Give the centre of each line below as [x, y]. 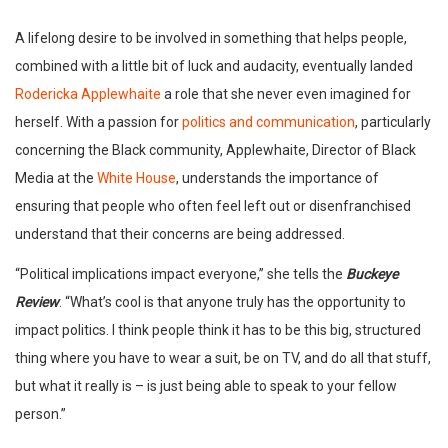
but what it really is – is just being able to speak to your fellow [206, 385]
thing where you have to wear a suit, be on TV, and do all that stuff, [223, 357]
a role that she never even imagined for [286, 93]
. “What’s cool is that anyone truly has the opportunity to [232, 301]
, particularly [393, 121]
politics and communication [268, 121]
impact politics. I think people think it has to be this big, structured [218, 329]
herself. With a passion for [98, 121]
